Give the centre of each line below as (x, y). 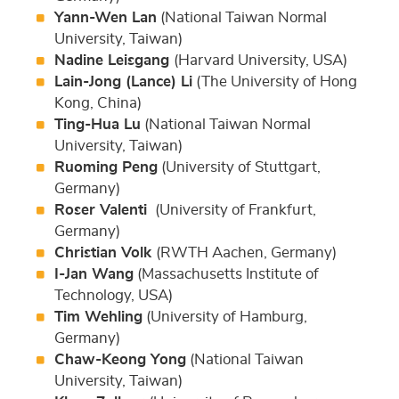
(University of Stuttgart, (239, 167)
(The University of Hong (274, 81)
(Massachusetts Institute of (226, 273)
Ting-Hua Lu (97, 124)
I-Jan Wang (94, 273)
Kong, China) (98, 102)
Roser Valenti (102, 209)
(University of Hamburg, (224, 316)
